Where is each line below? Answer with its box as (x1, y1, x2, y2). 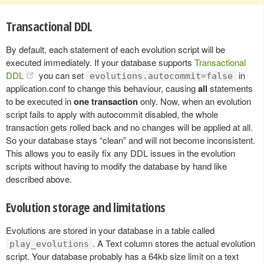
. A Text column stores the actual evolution (93, 236, 255, 249)
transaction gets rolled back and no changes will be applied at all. (6, 120, 253, 133)
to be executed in (6, 94, 74, 107)
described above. (6, 172, 72, 185)
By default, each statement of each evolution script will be (6, 42, 225, 55)
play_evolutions (9, 238, 89, 249)
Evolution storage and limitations (6, 197, 166, 216)
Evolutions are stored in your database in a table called (6, 223, 214, 236)
